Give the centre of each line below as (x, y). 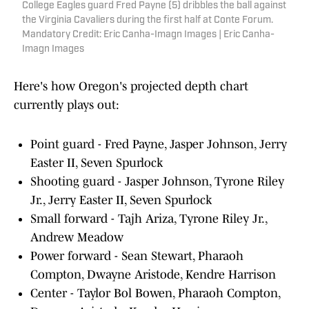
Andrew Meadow (77, 238)
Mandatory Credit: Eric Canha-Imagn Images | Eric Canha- (148, 35)
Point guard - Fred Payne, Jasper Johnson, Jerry (159, 144)
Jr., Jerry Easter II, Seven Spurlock (121, 200)
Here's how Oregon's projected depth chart (131, 87)
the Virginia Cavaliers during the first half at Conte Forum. (148, 21)
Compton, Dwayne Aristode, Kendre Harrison (153, 275)
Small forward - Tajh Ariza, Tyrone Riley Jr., (149, 219)
